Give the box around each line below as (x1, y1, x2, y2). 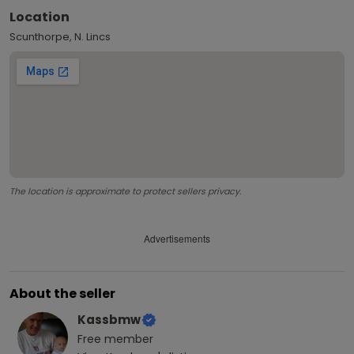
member (101, 330, 153, 347)
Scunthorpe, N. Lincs (9, 28, 111, 44)
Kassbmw (77, 311, 141, 328)
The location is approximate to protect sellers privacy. (9, 184, 241, 198)
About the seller (9, 284, 115, 303)
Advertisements (144, 232, 210, 246)
